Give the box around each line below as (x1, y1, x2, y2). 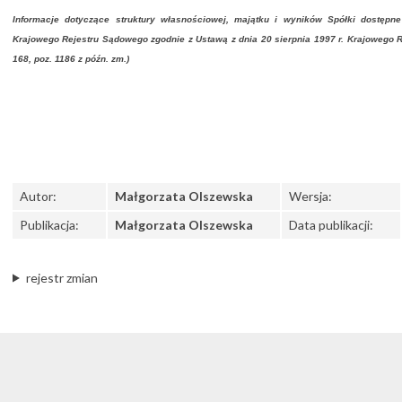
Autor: (20, 188, 57, 204)
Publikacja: (20, 217, 80, 232)
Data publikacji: (289, 217, 374, 232)
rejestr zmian (25, 269, 98, 285)
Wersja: (289, 188, 333, 204)
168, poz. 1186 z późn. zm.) (13, 54, 129, 64)
